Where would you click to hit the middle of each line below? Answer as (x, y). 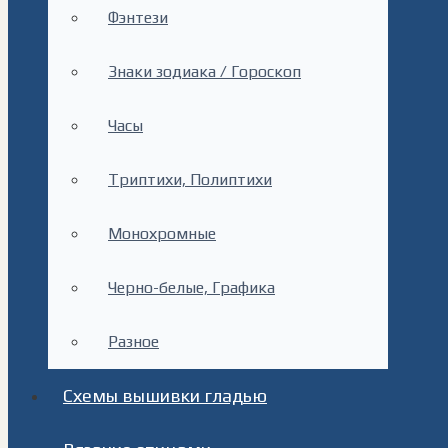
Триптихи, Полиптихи (190, 179)
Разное (133, 341)
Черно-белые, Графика (191, 287)
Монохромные (162, 233)
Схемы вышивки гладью (165, 395)
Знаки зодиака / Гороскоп (204, 71)
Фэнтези (138, 17)
